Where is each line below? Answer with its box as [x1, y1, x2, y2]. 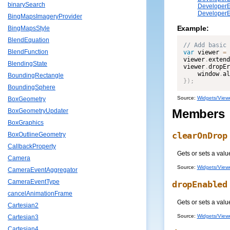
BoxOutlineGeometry [8, 131, 66, 139]
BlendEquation [8, 36, 49, 44]
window [183, 70, 219, 78]
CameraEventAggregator [8, 166, 78, 174]
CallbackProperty [8, 143, 56, 150]
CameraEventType [8, 178, 60, 186]
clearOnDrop [172, 130, 228, 141]
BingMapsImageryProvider [8, 13, 82, 21]
